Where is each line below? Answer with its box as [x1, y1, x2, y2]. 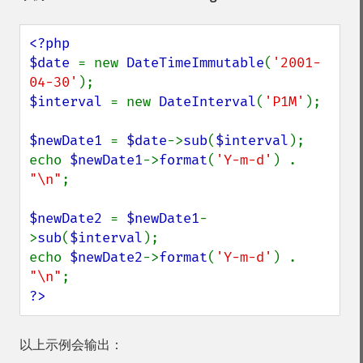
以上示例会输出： [19, 337, 123, 352]
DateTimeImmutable [126, 54, 264, 71]
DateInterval [159, 93, 256, 110]
